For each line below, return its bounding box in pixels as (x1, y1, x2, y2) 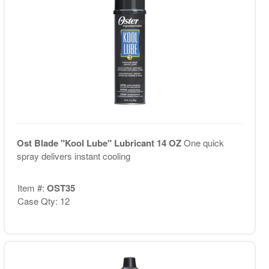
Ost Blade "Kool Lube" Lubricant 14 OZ (16, 136, 184, 150)
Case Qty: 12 (17, 194, 70, 207)
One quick (183, 136, 224, 149)
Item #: (17, 181, 47, 194)
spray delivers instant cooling (16, 150, 130, 162)
